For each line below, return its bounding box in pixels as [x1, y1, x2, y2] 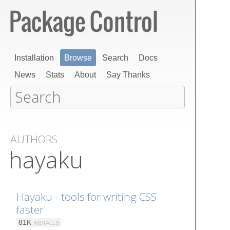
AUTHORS [10, 132, 57, 146]
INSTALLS [33, 219, 59, 226]
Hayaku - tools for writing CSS [16, 189, 157, 204]
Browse [64, 53, 92, 62]
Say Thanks [106, 70, 150, 79]
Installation [14, 53, 54, 62]
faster [16, 202, 44, 217]
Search [102, 53, 128, 62]
